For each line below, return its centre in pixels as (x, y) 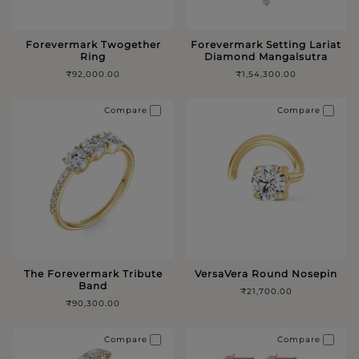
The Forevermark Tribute (93, 273)
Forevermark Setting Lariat (266, 44)
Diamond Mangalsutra (266, 56)
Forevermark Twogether (93, 44)
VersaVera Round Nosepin (266, 273)
